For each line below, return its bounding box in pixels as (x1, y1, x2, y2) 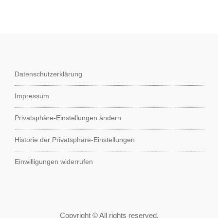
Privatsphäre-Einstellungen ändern (15, 113, 121, 122)
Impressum (15, 91, 49, 100)
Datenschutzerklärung (15, 70, 82, 78)
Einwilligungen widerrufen (15, 157, 93, 165)
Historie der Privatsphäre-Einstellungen (15, 135, 135, 144)
